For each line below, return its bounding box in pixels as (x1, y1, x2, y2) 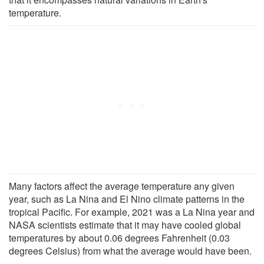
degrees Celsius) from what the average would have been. (9, 243, 252, 258)
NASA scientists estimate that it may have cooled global (9, 217, 241, 232)
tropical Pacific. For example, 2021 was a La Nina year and (9, 204, 255, 219)
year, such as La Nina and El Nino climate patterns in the (9, 192, 245, 206)
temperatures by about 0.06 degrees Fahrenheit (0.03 (9, 230, 230, 245)
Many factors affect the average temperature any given (9, 179, 235, 193)
